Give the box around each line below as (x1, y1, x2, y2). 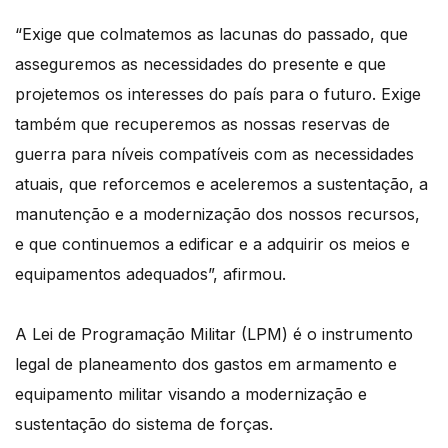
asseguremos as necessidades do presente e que (15, 54, 386, 75)
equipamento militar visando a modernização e (15, 384, 367, 405)
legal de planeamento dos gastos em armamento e (15, 354, 397, 375)
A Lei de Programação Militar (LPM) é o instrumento (15, 324, 413, 345)
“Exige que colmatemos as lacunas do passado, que (15, 24, 408, 45)
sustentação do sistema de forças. (15, 414, 273, 435)
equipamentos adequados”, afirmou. (15, 264, 286, 285)
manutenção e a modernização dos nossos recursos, (15, 204, 420, 225)
